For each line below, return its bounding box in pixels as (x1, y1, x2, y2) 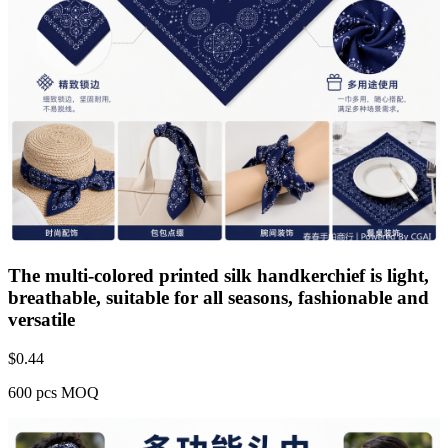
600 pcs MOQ (8, 383, 99, 401)
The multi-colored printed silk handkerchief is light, (8, 264, 429, 286)
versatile (8, 308, 75, 330)
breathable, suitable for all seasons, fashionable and (8, 286, 429, 308)
